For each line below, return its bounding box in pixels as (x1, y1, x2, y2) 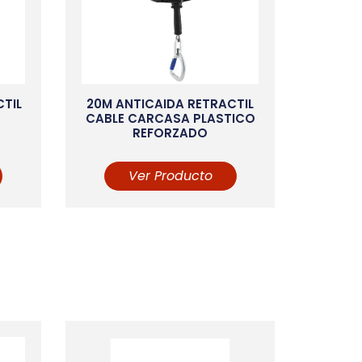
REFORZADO (133, 124, 208, 141)
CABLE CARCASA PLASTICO (85, 109, 255, 127)
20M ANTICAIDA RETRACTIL (86, 95, 255, 112)
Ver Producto (128, 166, 213, 186)
